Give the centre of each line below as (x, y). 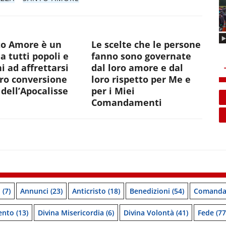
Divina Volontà (149, 213)
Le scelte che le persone (146, 44)
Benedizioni (150, 191)
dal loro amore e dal (137, 68)
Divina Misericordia (71, 213)
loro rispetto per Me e (141, 79)
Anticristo (89, 191)
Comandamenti (127, 102)
